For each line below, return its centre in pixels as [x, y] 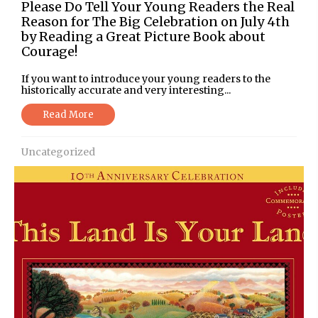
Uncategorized [58, 152]
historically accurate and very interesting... [126, 90]
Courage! [49, 51]
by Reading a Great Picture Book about [143, 36]
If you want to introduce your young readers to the [146, 78]
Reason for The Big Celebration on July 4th [155, 21]
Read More [68, 114]
